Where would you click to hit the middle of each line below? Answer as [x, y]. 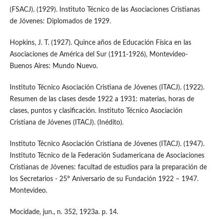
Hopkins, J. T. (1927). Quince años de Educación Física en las [100, 43]
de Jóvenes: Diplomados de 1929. [60, 21]
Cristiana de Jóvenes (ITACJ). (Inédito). [66, 122]
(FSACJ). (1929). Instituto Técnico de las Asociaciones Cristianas [105, 9]
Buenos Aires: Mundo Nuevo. [54, 66]
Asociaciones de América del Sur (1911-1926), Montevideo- [99, 54]
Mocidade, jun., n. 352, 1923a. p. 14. [64, 212]
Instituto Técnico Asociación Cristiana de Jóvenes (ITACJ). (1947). [107, 144]
